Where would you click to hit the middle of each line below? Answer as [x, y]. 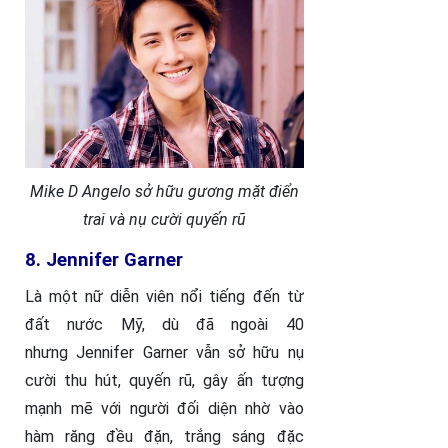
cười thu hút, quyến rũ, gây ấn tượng [164, 381]
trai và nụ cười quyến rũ [164, 220]
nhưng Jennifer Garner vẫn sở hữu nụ [164, 353]
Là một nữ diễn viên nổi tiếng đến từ [164, 297]
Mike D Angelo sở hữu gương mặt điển [164, 192]
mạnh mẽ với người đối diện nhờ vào [164, 409]
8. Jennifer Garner [104, 260]
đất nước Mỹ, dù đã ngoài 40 [164, 325]
